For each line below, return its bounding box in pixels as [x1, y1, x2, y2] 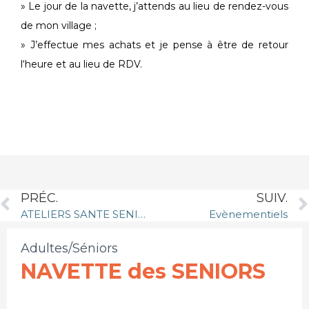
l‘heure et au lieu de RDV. [21, 58, 142, 71]
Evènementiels [209, 208, 288, 221]
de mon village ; [21, 19, 97, 32]
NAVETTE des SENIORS [21, 259, 266, 285]
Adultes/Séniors [21, 241, 118, 257]
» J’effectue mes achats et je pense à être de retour [21, 39, 288, 52]
